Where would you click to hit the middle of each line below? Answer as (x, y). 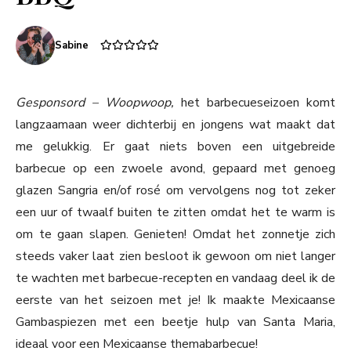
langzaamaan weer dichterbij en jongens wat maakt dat (175, 125)
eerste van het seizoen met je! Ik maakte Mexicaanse (175, 300)
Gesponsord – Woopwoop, (98, 103)
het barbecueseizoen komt (258, 103)
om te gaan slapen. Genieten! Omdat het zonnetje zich (175, 235)
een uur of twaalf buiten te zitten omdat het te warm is (175, 213)
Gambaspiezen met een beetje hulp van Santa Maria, (175, 322)
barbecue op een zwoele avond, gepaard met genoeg (175, 169)
